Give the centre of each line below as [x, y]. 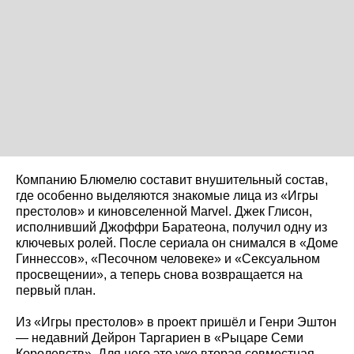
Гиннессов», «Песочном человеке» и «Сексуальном [168, 258]
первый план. [56, 290]
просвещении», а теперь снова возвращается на [159, 274]
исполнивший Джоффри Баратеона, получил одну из [171, 227]
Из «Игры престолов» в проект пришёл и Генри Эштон [176, 322]
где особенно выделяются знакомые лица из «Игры [167, 195]
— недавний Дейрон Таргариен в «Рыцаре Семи [160, 337]
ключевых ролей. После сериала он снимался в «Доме [177, 243]
